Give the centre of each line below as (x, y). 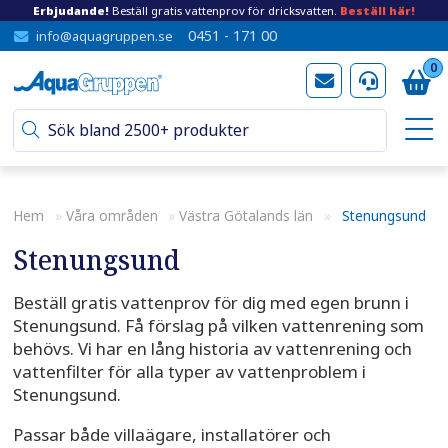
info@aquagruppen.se (104, 36)
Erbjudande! (71, 11)
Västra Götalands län (246, 215)
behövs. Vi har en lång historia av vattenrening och (212, 349)
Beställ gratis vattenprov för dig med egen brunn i (210, 303)
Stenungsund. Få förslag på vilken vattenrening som (218, 326)
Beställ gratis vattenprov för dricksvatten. (224, 11)
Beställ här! (377, 11)
